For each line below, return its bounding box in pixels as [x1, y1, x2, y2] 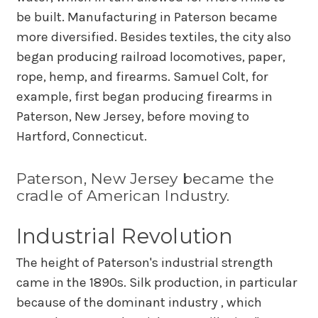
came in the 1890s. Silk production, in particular [16, 275, 297, 291]
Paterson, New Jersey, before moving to [16, 109, 249, 125]
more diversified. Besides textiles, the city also [16, 29, 291, 45]
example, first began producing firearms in [16, 89, 273, 105]
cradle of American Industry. [16, 186, 230, 204]
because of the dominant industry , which [16, 295, 262, 311]
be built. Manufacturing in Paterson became [16, 9, 278, 26]
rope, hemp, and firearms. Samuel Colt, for [16, 69, 268, 85]
